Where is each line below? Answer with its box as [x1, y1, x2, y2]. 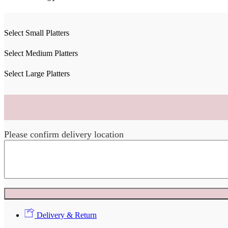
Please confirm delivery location [4, 129, 124, 139]
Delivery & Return [35, 210, 97, 219]
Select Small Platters [4, 28, 69, 37]
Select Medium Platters [4, 48, 78, 58]
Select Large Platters [4, 69, 70, 78]
